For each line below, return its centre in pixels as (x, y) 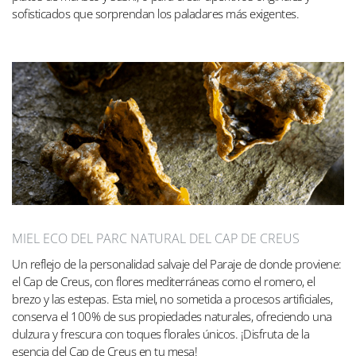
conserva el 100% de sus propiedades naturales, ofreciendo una (172, 316)
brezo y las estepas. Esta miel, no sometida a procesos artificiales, (172, 298)
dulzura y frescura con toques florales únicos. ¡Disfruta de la (161, 333)
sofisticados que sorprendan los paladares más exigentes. (155, 14)
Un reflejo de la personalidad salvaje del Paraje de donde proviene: (177, 263)
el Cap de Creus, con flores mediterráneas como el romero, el (163, 281)
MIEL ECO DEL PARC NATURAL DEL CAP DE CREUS (156, 238)
